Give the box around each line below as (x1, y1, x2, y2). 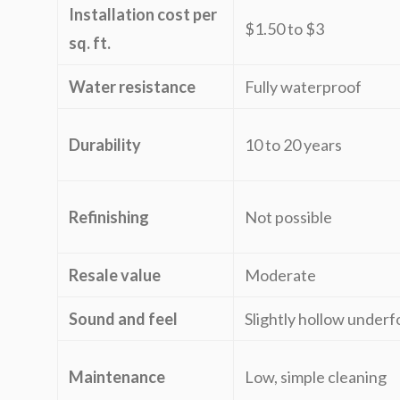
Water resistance (69, 77, 196, 96)
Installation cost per (69, 4, 217, 24)
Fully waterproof (245, 77, 362, 96)
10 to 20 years (245, 135, 342, 154)
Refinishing (69, 207, 149, 227)
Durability (69, 135, 141, 154)
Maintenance (69, 367, 165, 387)
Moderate (245, 265, 316, 285)
